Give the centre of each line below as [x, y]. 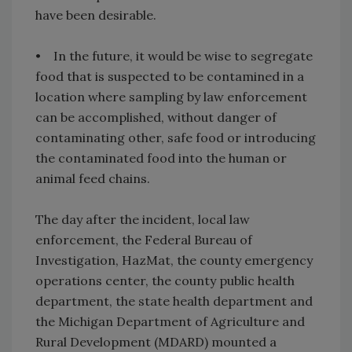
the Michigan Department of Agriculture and [170, 322]
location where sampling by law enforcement [171, 97]
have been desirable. [96, 15]
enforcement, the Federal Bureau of [144, 240]
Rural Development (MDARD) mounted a [156, 342]
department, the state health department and [174, 301]
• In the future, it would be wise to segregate [174, 56]
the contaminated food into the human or [161, 158]
